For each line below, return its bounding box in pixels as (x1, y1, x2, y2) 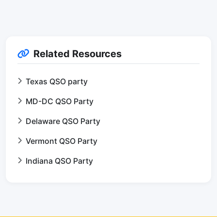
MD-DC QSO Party (26, 96, 93, 106)
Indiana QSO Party (26, 155, 93, 166)
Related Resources (33, 47, 122, 60)
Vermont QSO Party (26, 136, 97, 146)
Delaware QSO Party (26, 116, 100, 126)
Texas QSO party (26, 76, 88, 86)
